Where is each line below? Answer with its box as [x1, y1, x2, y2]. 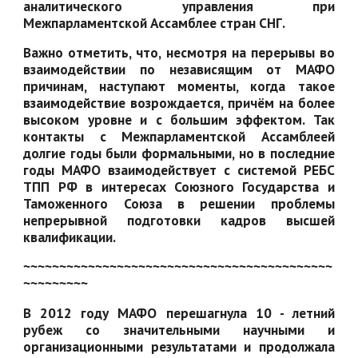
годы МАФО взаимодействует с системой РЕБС [23, 161, 335, 179]
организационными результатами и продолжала [23, 337, 335, 356]
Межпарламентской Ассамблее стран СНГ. [23, 14, 286, 32]
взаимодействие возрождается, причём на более [23, 93, 335, 112]
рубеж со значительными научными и [23, 320, 335, 339]
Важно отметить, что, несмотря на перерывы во [23, 43, 335, 62]
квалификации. [23, 228, 117, 246]
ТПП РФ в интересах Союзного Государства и [23, 177, 335, 196]
